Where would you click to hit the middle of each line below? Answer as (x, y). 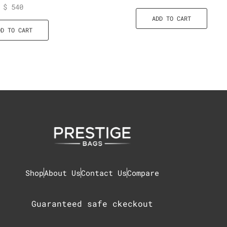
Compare (143, 173)
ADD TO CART (171, 18)
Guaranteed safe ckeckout (92, 203)
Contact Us (104, 173)
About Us (62, 173)
